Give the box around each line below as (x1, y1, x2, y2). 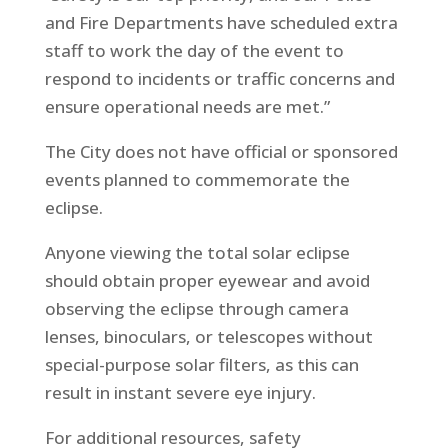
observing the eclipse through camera (44, 296, 349, 320)
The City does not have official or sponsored (44, 139, 398, 163)
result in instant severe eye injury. (44, 380, 316, 404)
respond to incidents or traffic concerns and (44, 66, 395, 90)
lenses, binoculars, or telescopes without (44, 324, 373, 348)
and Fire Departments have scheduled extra (44, 10, 398, 34)
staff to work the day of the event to (44, 38, 344, 62)
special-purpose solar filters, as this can (44, 352, 359, 376)
